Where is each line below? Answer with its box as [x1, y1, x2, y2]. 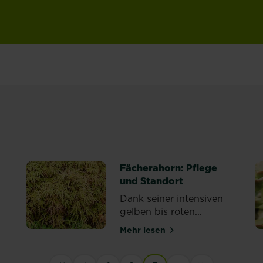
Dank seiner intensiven [120, 192, 224, 205]
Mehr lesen [120, 224, 166, 236]
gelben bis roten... [120, 205, 203, 218]
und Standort [120, 174, 184, 187]
